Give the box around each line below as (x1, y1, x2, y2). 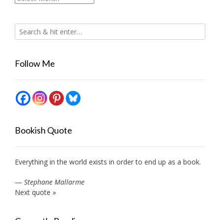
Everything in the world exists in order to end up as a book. (15, 157, 201, 166)
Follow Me (15, 57, 55, 69)
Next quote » (15, 187, 56, 197)
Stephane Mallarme (24, 177, 84, 187)
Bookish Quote (15, 124, 72, 136)
